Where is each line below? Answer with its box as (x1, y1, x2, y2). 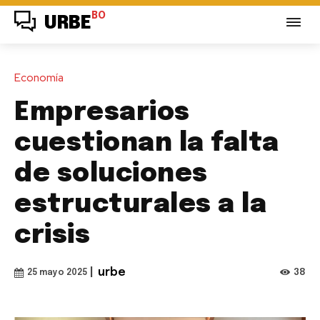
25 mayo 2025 (27, 268, 87, 277)
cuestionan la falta (14, 130, 279, 156)
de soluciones (14, 161, 208, 187)
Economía (14, 70, 64, 85)
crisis (14, 222, 90, 249)
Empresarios (14, 99, 190, 126)
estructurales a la (14, 191, 266, 218)
